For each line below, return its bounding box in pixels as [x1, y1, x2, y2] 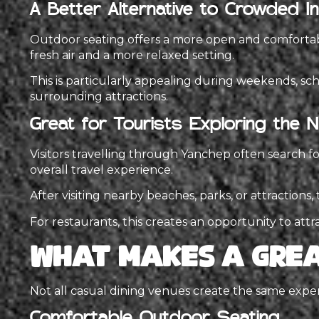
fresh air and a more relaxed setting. [30, 48, 234, 63]
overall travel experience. [30, 162, 173, 177]
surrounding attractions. [30, 90, 168, 104]
